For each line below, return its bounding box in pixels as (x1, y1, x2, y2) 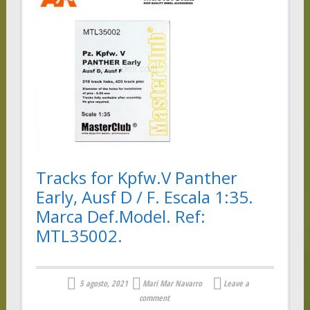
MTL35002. (35, 224, 122, 248)
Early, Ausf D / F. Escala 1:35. (35, 185, 253, 209)
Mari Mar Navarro (143, 277, 203, 289)
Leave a (224, 277, 250, 289)
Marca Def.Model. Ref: (35, 205, 206, 228)
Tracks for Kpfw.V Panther (35, 166, 237, 190)
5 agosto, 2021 (80, 277, 129, 289)
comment (138, 292, 170, 304)
